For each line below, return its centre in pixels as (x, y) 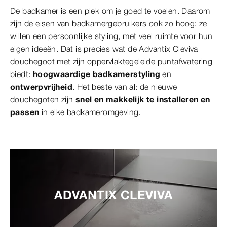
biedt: (21, 74)
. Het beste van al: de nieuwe (125, 87)
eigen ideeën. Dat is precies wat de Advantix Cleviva (104, 49)
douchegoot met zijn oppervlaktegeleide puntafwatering (111, 62)
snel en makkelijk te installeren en (143, 100)
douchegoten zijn (43, 100)
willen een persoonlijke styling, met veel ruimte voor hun (111, 36)
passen (25, 112)
